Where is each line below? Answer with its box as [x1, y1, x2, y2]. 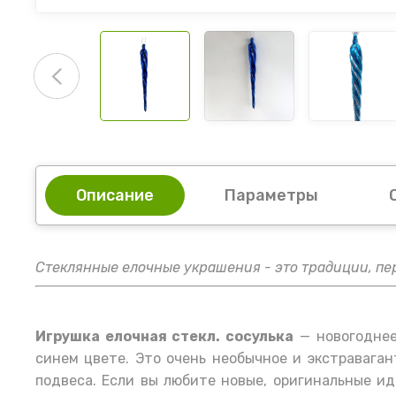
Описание [76, 186, 154, 206]
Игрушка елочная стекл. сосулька [35, 328, 294, 346]
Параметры [225, 186, 318, 206]
